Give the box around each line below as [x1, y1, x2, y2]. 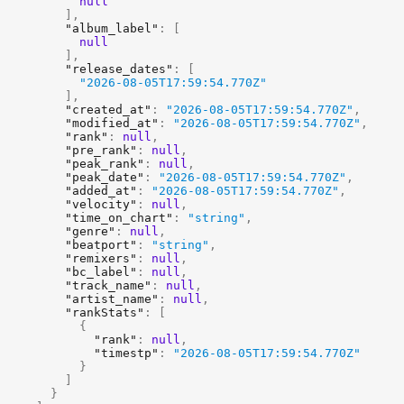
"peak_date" [65, 170, 144, 184]
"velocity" [65, 197, 137, 211]
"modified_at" [65, 116, 159, 130]
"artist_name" [65, 292, 159, 306]
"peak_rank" [65, 157, 144, 170]
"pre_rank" [65, 143, 137, 157]
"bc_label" [65, 265, 137, 279]
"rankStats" [65, 306, 144, 319]
